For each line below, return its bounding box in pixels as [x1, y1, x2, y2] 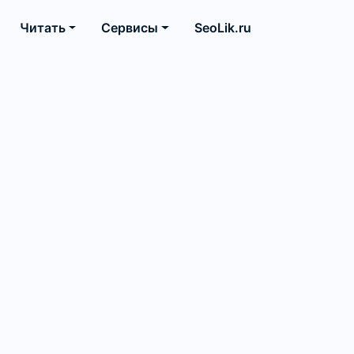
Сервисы [101, 20, 159, 36]
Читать [19, 20, 66, 36]
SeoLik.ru [194, 20, 251, 36]
